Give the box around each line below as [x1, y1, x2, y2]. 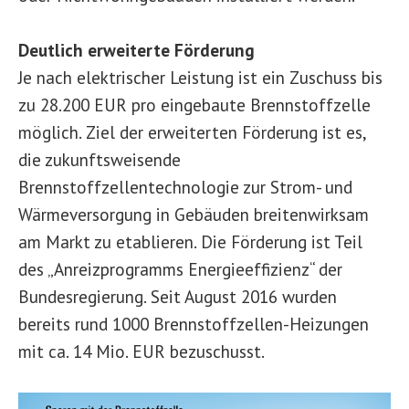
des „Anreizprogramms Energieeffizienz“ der [18, 257, 342, 280]
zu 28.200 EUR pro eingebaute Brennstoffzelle [18, 93, 371, 116]
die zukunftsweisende [18, 148, 181, 171]
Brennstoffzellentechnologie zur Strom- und [18, 175, 352, 198]
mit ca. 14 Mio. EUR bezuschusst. [18, 340, 265, 362]
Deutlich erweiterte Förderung [18, 38, 255, 61]
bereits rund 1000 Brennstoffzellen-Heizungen [18, 312, 369, 335]
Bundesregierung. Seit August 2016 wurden [18, 285, 337, 308]
